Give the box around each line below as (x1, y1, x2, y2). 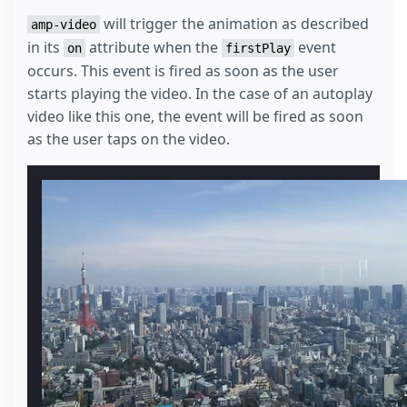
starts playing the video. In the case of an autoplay (27, 84, 372, 104)
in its (27, 37, 64, 58)
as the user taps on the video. (27, 129, 230, 150)
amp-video (31, 17, 96, 33)
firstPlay (225, 41, 291, 56)
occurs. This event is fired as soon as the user (27, 61, 339, 82)
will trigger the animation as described (100, 14, 369, 35)
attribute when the (85, 37, 222, 58)
